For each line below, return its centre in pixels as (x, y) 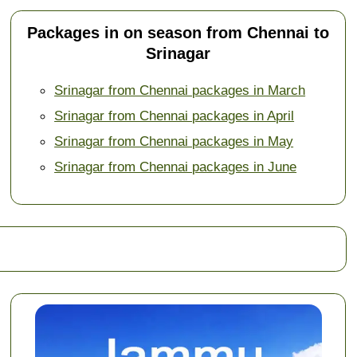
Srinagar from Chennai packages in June (176, 167)
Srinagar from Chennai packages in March (180, 90)
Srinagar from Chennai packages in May (174, 141)
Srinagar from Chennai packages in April (175, 116)
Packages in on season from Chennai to (178, 33)
